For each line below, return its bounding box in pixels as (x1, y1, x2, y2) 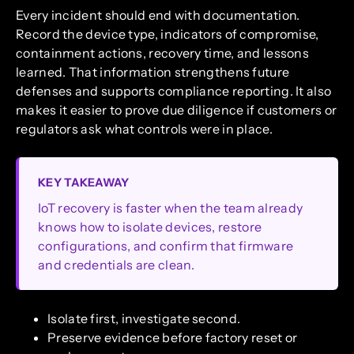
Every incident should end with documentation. (16, 7, 300, 24)
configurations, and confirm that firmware (38, 238, 294, 254)
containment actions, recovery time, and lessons (16, 45, 310, 62)
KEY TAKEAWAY (38, 175, 130, 190)
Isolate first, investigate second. (47, 311, 241, 327)
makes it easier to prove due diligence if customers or (16, 102, 337, 119)
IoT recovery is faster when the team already (38, 200, 303, 217)
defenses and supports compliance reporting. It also (16, 83, 332, 100)
